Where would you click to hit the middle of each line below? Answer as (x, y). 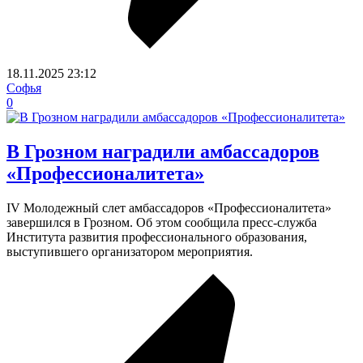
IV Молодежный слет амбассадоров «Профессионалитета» (169, 207)
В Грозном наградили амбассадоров (163, 151)
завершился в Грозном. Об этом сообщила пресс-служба (162, 222)
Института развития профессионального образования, (157, 237)
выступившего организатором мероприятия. (130, 251)
